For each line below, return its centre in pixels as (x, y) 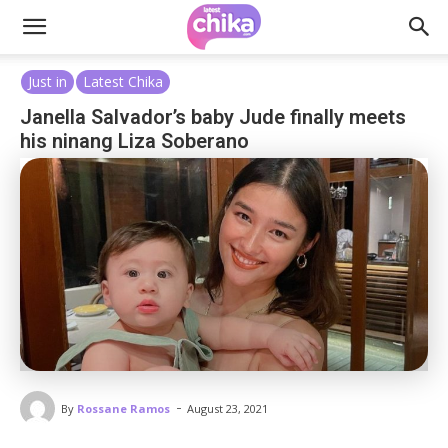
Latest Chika (123, 81)
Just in (47, 81)
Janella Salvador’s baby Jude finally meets (213, 117)
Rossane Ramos (123, 408)
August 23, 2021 (227, 409)
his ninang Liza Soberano (134, 141)
